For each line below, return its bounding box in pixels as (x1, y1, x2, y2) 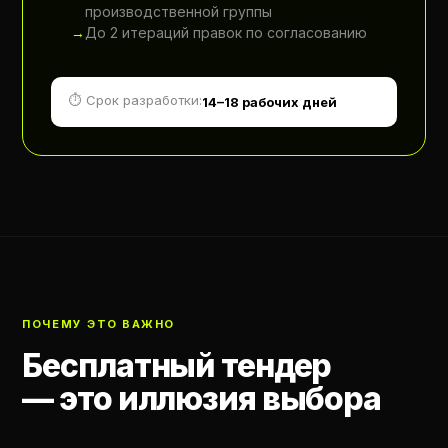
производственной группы (85, 3, 273, 20)
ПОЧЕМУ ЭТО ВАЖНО (22, 317, 176, 331)
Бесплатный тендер (22, 346, 332, 385)
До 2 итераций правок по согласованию (85, 24, 368, 41)
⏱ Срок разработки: (69, 92, 203, 108)
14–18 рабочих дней (202, 94, 338, 110)
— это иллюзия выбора (22, 379, 381, 418)
